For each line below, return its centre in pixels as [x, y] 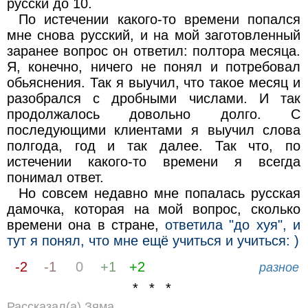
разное [279, 268]
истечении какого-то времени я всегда [154, 161]
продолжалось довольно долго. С [154, 114]
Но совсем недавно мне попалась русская [160, 193]
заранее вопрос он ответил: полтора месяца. [154, 51]
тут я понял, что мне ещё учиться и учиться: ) [153, 240]
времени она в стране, [86, 224]
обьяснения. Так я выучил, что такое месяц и [154, 82]
